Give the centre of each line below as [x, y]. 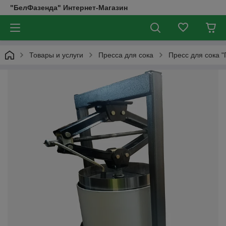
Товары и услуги [56, 55]
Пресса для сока [126, 55]
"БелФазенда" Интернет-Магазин [69, 8]
